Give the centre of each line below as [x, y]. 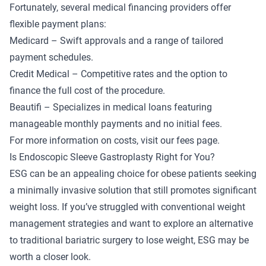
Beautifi [26, 107]
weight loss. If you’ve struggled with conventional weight [127, 207]
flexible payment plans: [58, 24]
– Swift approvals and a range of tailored [136, 40]
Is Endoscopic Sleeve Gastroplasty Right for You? [112, 157]
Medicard [29, 40]
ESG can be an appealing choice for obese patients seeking [133, 173]
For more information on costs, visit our [93, 140]
